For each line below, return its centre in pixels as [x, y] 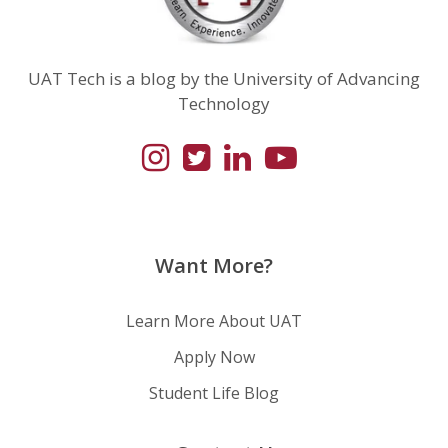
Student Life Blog [214, 392]
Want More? [214, 265]
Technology [224, 103]
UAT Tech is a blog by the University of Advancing [224, 78]
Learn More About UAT [214, 320]
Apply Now [214, 356]
